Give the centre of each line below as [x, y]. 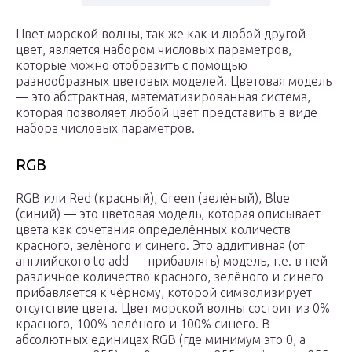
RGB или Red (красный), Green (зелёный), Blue [153, 198]
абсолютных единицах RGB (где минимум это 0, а [161, 340]
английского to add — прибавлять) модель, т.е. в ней [172, 261]
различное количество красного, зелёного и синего [170, 277]
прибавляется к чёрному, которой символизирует [164, 293]
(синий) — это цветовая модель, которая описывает [168, 214]
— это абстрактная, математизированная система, [163, 97]
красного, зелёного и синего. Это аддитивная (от [160, 246]
